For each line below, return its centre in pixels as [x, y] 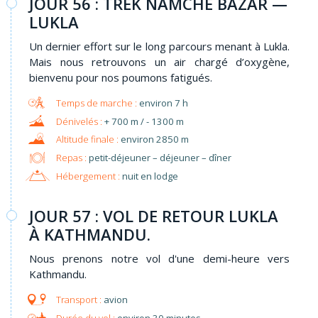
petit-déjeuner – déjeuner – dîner [159, 157]
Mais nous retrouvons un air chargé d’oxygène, [159, 62]
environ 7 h [163, 103]
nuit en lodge [149, 176]
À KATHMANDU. [90, 235]
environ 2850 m [154, 139]
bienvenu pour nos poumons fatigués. [121, 78]
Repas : [71, 157]
